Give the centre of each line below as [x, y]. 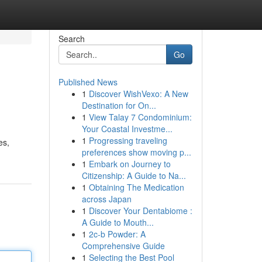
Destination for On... [119, 105]
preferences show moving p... [136, 152]
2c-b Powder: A [117, 234]
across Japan [106, 199]
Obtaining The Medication [136, 187]
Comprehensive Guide [123, 246]
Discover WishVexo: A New [138, 94]
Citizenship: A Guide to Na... [134, 175]
